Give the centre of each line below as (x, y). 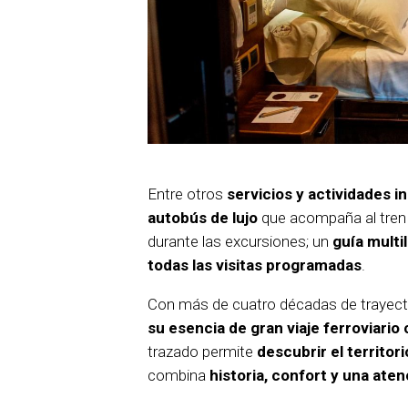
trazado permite (202, 352)
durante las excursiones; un (240, 242)
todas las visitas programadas (255, 265)
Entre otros (187, 194)
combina (178, 376)
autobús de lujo (203, 218)
